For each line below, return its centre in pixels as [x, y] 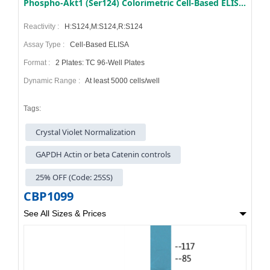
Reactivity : [43, 26]
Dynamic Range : [54, 80]
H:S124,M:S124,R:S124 [103, 26]
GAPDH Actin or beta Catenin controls [103, 155]
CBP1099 [49, 196]
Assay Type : [46, 44]
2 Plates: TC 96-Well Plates [99, 62]
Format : [39, 62]
